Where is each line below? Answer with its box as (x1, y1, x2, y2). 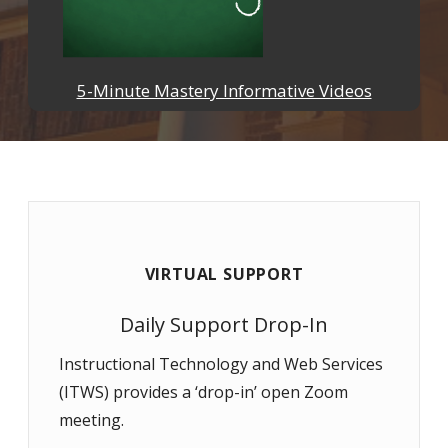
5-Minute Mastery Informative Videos (76, 79, 372, 102)
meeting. (59, 409, 124, 431)
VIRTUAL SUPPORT (144, 263, 304, 285)
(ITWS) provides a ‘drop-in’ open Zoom (59, 381, 348, 403)
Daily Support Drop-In (120, 311, 328, 338)
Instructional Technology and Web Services (59, 353, 383, 375)
